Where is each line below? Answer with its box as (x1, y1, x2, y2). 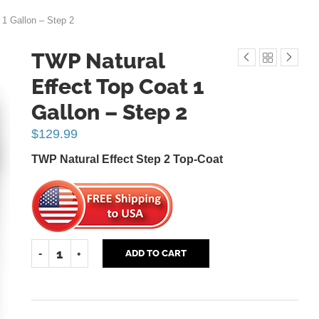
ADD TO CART (125, 248, 187, 258)
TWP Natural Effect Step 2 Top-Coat (31, 153, 223, 165)
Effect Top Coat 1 (31, 74, 204, 99)
